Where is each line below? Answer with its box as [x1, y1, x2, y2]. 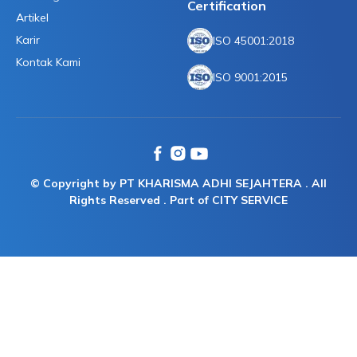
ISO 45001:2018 [212, 33, 294, 48]
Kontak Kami [16, 55, 80, 70]
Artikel [16, 10, 49, 25]
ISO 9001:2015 [212, 69, 288, 84]
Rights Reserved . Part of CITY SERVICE [69, 193, 288, 208]
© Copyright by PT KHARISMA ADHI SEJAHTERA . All [30, 176, 327, 191]
